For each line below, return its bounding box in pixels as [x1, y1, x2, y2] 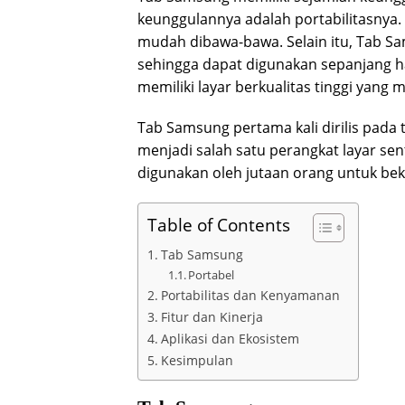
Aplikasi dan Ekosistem [160, 329, 299, 347]
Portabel [188, 266, 235, 283]
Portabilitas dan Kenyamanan [160, 286, 340, 304]
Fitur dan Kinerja [160, 307, 263, 325]
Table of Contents [147, 212, 290, 237]
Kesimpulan [160, 351, 233, 369]
